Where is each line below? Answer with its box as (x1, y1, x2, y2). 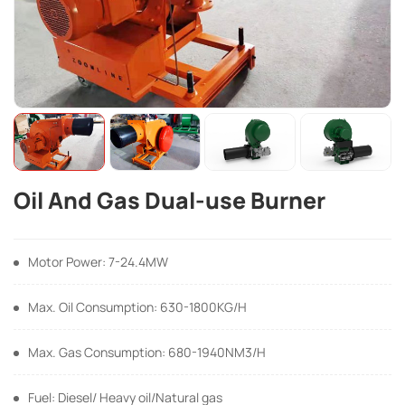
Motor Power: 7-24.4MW (28, 253, 168, 271)
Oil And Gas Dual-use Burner (14, 184, 325, 217)
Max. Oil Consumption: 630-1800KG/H (28, 298, 247, 316)
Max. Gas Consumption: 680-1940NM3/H (28, 344, 266, 362)
